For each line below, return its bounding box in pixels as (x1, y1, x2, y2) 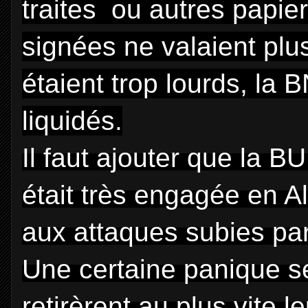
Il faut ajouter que (22, 143, 240, 173)
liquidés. (22, 106, 122, 135)
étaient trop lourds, (22, 69, 255, 98)
